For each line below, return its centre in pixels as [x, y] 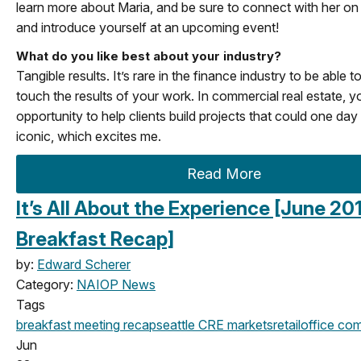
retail [287, 324]
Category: [46, 284]
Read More [224, 173]
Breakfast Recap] [95, 239]
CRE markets [234, 324]
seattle [176, 324]
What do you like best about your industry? [150, 56]
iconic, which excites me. [89, 136]
